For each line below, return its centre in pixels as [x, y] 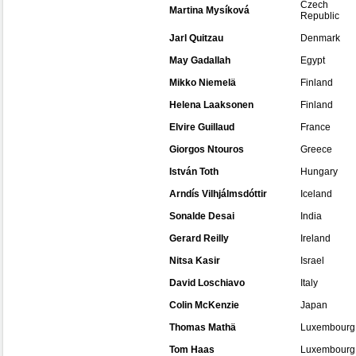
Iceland [316, 194]
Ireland [315, 238]
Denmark [320, 38]
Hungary [319, 172]
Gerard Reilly [199, 238]
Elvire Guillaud [202, 127]
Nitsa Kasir [195, 261]
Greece [316, 149]
